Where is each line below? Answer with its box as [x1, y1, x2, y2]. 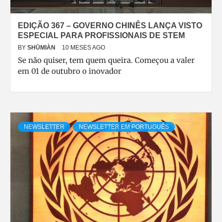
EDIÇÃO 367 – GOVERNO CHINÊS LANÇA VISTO [18, 21, 202, 30]
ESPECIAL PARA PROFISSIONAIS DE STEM [18, 31, 185, 40]
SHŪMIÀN [27, 44, 57, 51]
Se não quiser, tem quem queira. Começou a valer [18, 55, 195, 65]
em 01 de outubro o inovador [18, 66, 121, 76]
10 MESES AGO [62, 44, 105, 51]
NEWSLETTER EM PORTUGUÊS [79, 123, 169, 130]
